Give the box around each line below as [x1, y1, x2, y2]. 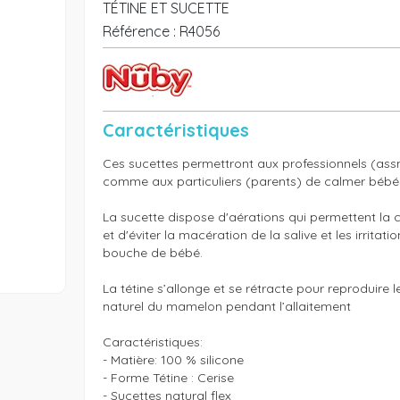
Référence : [102, 22, 176, 40]
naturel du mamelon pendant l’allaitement [102, 298, 351, 314]
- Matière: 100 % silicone [102, 352, 244, 368]
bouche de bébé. [102, 245, 203, 261]
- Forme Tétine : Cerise [102, 370, 234, 386]
